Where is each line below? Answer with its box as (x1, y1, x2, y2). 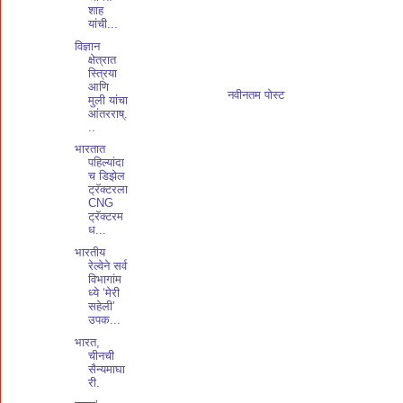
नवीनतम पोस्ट (228, 88, 284, 103)
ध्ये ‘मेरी (88, 286, 121, 300)
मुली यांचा (88, 93, 129, 107)
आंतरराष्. (88, 106, 129, 121)
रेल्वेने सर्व (88, 259, 128, 273)
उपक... (88, 313, 121, 327)
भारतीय (75, 246, 106, 259)
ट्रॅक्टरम (88, 210, 124, 224)
